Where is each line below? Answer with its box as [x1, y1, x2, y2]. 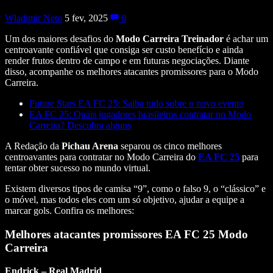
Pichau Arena [62, 140, 118, 151]
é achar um [224, 33, 268, 44]
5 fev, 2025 [65, 12, 110, 23]
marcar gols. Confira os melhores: [5, 205, 134, 216]
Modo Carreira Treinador [116, 33, 224, 44]
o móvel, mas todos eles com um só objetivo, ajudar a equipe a [5, 194, 244, 205]
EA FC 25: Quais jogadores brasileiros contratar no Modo [29, 108, 251, 119]
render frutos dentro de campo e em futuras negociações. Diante [5, 55, 249, 66]
